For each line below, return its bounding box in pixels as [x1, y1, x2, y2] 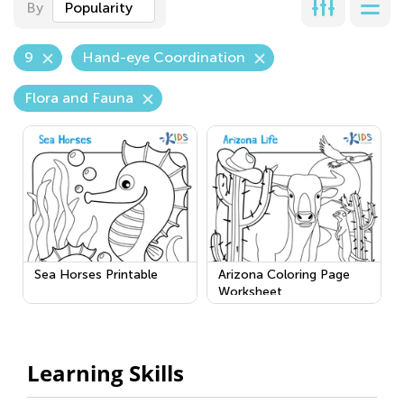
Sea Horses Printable [34, 267, 158, 282]
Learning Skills [27, 358, 184, 388]
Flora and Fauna [24, 89, 133, 106]
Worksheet [218, 284, 282, 299]
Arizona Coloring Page [218, 267, 350, 282]
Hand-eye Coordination [82, 49, 245, 66]
